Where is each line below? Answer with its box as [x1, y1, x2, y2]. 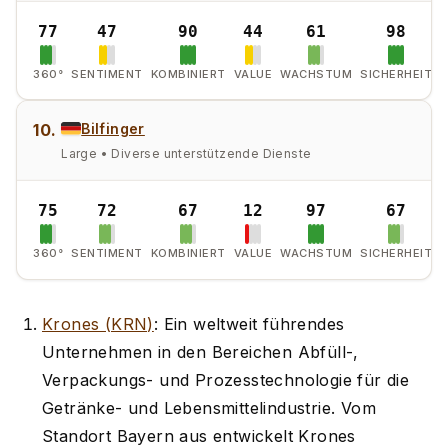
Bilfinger [81, 120, 145, 137]
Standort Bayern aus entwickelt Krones [42, 425, 356, 446]
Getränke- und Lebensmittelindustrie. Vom [42, 397, 376, 418]
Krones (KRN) [42, 313, 154, 334]
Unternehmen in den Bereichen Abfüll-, [42, 341, 359, 362]
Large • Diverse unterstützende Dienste [61, 146, 312, 161]
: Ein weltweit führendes [153, 313, 345, 334]
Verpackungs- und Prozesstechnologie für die [42, 369, 410, 390]
